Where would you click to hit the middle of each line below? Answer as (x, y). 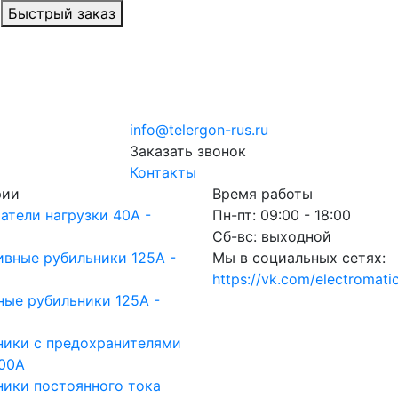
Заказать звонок (188, 151)
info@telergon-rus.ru (199, 130)
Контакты (163, 172)
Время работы (263, 194)
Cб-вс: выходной (272, 236)
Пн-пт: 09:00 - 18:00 (282, 215)
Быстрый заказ (62, 13)
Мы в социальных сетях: (299, 258)
